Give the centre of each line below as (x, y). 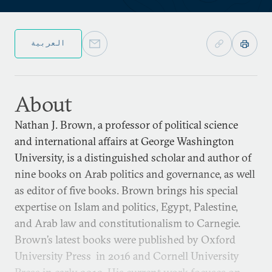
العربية (49, 43)
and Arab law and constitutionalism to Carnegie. (127, 223)
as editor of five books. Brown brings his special (126, 190)
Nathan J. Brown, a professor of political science (126, 125)
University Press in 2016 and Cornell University (127, 256)
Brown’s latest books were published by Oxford (125, 240)
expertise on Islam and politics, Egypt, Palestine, (126, 207)
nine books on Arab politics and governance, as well (135, 174)
